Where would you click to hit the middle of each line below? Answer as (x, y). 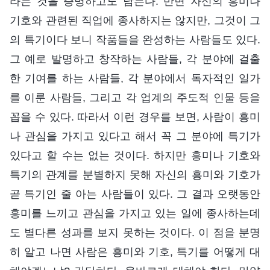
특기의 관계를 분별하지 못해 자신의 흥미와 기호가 (135, 175)
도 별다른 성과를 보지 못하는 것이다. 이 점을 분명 (135, 233)
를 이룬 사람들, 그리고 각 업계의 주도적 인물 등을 (135, 98)
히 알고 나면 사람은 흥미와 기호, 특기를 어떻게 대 (135, 252)
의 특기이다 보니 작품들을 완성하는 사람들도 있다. (135, 40)
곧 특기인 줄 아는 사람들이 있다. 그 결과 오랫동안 (135, 194)
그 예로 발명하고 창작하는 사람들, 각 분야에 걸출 (135, 59)
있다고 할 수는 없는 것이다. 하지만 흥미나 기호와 (135, 156)
